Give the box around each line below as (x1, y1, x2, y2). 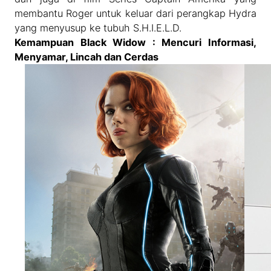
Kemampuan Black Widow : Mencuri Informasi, (15, 36, 256, 49)
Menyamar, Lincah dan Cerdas (15, 51, 159, 64)
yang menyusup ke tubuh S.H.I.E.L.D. (15, 22, 182, 34)
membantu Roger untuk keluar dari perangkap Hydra (15, 7, 256, 20)
